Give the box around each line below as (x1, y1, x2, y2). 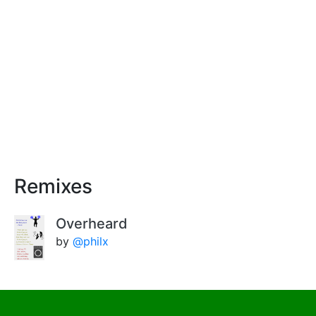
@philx (73, 234, 109, 248)
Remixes (14, 174, 92, 198)
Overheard (56, 215, 128, 232)
